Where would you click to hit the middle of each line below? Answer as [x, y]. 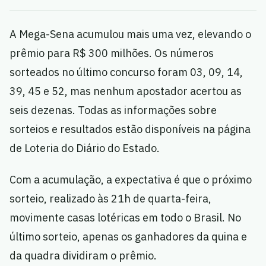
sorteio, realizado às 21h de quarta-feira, [110, 199]
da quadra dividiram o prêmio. [83, 256]
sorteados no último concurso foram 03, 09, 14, [126, 72]
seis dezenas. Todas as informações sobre [113, 110]
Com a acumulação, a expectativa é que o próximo [131, 180]
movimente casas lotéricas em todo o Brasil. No [125, 218]
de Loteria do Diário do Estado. [85, 148]
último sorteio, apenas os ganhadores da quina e [128, 237]
